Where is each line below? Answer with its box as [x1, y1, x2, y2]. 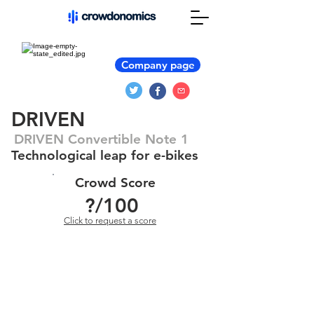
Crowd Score [75, 175, 156, 191]
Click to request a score [64, 215, 156, 226]
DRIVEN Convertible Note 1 [14, 131, 189, 147]
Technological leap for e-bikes [11, 147, 198, 163]
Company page [121, 58, 195, 71]
